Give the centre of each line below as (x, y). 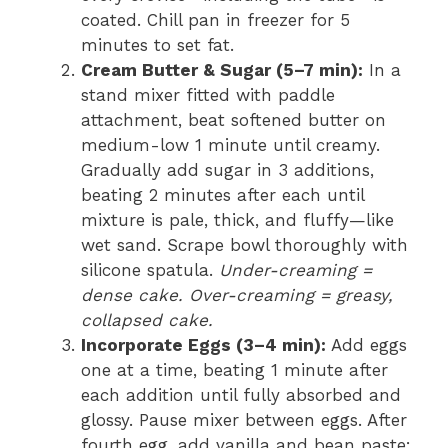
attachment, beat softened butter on (233, 120)
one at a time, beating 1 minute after (234, 370)
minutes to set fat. (157, 45)
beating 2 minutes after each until (222, 195)
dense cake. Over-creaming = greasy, (237, 295)
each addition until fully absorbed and (241, 395)
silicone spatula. (150, 270)
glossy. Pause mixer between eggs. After (244, 420)
